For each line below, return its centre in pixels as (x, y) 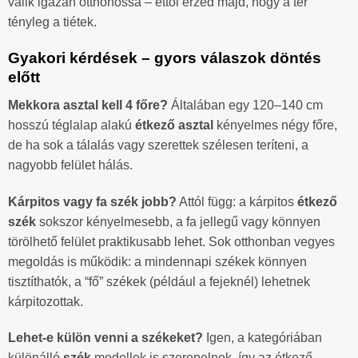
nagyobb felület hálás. (70, 165)
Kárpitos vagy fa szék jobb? (92, 201)
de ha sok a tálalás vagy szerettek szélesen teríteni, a (158, 145)
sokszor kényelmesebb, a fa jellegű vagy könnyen (178, 221)
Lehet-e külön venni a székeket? (105, 338)
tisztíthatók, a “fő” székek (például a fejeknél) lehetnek (159, 281)
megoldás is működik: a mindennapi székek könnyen (157, 261)
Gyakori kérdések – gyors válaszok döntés (165, 58)
